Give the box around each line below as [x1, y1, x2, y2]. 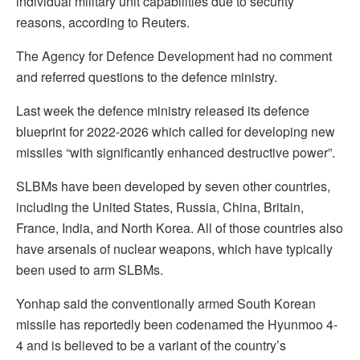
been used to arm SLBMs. [16, 260, 163, 280]
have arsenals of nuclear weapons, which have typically [16, 239, 333, 259]
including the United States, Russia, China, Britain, [16, 198, 304, 217]
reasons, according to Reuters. [16, 13, 190, 32]
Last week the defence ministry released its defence [16, 101, 309, 121]
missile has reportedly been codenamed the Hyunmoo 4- [16, 315, 337, 334]
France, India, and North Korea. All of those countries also [16, 219, 343, 238]
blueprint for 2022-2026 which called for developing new [16, 122, 335, 141]
